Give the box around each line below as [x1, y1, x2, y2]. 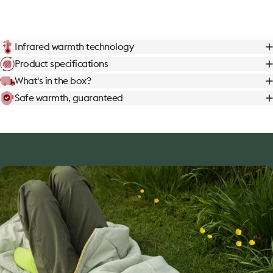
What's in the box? [15, 76, 91, 86]
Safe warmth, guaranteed [15, 93, 123, 103]
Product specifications [15, 58, 108, 69]
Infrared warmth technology [15, 41, 134, 52]
